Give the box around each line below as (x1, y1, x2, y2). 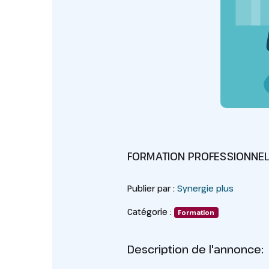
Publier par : (127, 183, 177, 194)
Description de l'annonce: (127, 242, 264, 256)
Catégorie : (127, 206, 174, 217)
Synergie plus (177, 183, 234, 194)
